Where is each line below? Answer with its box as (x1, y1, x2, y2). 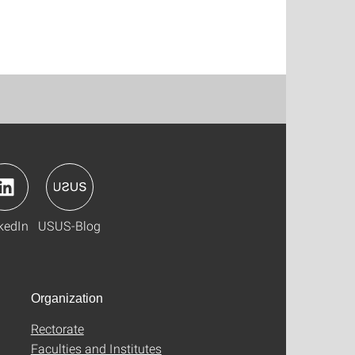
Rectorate (30, 320, 84, 337)
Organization (30, 292, 103, 305)
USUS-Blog (38, 217, 101, 234)
